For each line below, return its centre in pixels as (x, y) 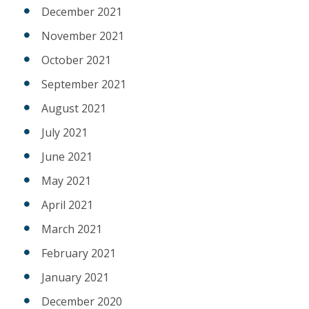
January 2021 (75, 278)
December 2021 (82, 12)
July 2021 (64, 133)
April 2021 (67, 205)
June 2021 (67, 157)
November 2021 (83, 36)
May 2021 (66, 181)
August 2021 (74, 109)
